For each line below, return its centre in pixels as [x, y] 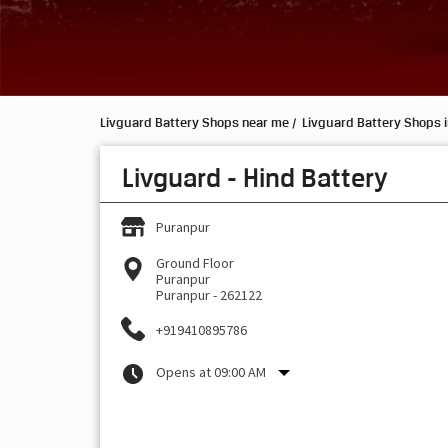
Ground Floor [194, 263]
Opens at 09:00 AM [210, 372]
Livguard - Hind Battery [254, 178]
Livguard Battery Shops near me [194, 121]
